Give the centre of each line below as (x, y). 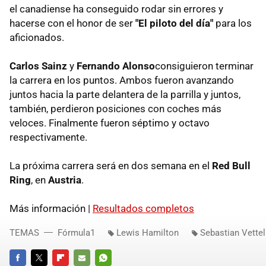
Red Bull (231, 166)
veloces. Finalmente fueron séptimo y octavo (110, 123)
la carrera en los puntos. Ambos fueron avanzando (122, 80)
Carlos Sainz (38, 66)
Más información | (51, 209)
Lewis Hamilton (148, 233)
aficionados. (37, 38)
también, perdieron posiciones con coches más (115, 109)
